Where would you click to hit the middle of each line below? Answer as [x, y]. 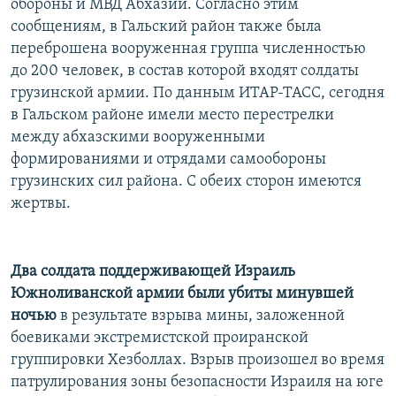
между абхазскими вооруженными [138, 137]
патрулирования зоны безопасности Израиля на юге [197, 382]
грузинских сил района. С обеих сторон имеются [186, 181]
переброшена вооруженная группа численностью [188, 49]
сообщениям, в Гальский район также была [166, 27]
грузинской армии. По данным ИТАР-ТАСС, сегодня [198, 93]
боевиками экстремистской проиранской [160, 338]
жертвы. [41, 203]
